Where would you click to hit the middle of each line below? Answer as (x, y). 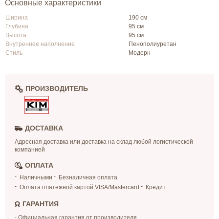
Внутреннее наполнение (40, 44)
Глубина (17, 26)
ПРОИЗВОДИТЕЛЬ (57, 88)
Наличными (36, 178)
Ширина (17, 18)
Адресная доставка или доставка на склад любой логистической (104, 142)
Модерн (140, 53)
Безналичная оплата (88, 178)
